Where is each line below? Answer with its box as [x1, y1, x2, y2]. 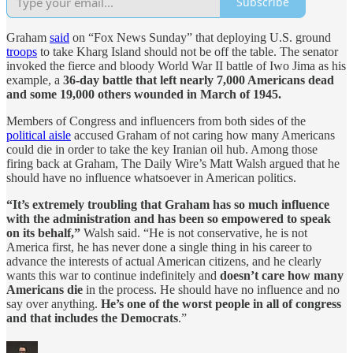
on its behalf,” [6, 225, 80, 240]
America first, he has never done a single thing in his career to [6, 240, 312, 254]
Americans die [6, 282, 83, 296]
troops [6, 44, 37, 58]
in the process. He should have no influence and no [83, 282, 340, 296]
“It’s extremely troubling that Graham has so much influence [6, 197, 329, 211]
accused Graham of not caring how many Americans [71, 128, 335, 142]
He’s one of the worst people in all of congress [101, 296, 341, 310]
